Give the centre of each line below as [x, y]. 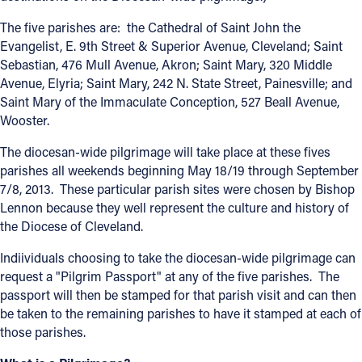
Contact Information [93, 266]
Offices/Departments [80, 25]
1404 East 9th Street [70, 296]
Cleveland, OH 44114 [71, 315]
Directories [47, 58]
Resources [46, 90]
